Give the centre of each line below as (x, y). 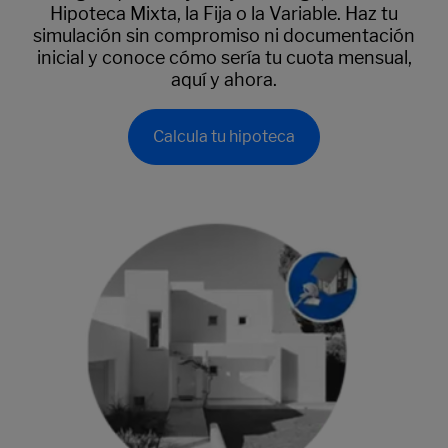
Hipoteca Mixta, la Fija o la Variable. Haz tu (224, 13)
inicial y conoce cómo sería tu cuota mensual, (224, 57)
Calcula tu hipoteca (224, 136)
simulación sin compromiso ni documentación (224, 35)
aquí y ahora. (224, 79)
